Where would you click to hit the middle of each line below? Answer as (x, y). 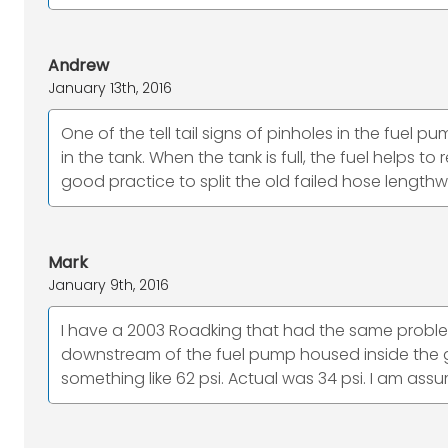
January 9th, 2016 (108, 285)
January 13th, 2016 (110, 88)
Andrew (78, 65)
